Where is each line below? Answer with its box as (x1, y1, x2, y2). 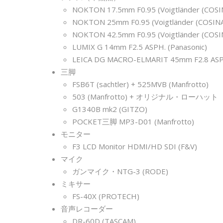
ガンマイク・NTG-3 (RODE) (72, 166, 168, 176)
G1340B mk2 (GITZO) (72, 104, 147, 114)
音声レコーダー (61, 203, 113, 214)
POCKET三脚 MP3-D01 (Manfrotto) (72, 116, 194, 126)
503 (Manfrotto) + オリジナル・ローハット (72, 91, 218, 102)
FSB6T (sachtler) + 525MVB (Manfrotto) (72, 79, 209, 89)
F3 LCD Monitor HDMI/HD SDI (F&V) (72, 141, 197, 151)
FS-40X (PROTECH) (72, 191, 139, 201)
